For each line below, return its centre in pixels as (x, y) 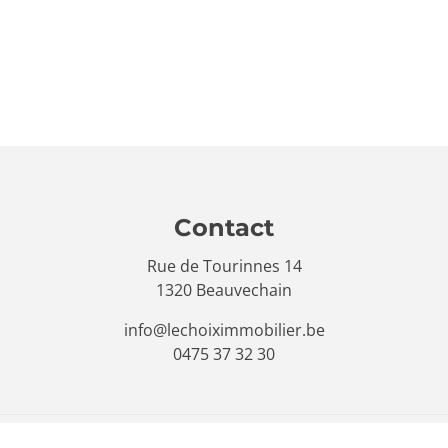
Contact (224, 225)
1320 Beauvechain (224, 289)
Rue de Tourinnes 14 (224, 265)
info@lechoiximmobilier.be (224, 329)
